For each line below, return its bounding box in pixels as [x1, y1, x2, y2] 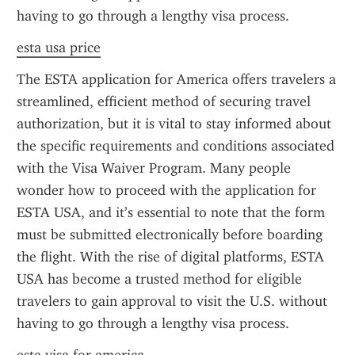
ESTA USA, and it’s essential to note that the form [17, 204, 325, 221]
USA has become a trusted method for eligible [17, 270, 302, 288]
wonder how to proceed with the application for [17, 181, 316, 199]
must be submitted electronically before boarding [17, 226, 323, 243]
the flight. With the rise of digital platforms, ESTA [17, 248, 324, 265]
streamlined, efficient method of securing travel [17, 93, 311, 110]
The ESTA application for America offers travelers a [17, 71, 336, 88]
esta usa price [17, 39, 101, 56]
